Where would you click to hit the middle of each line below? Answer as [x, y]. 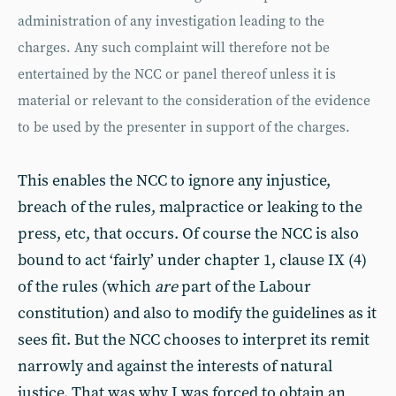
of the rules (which [86, 287]
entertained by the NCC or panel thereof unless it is [177, 75]
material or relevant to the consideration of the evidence [194, 101]
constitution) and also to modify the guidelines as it [197, 313]
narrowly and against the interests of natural [175, 366]
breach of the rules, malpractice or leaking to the [190, 207]
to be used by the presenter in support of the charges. [184, 128]
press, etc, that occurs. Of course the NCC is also [188, 234]
